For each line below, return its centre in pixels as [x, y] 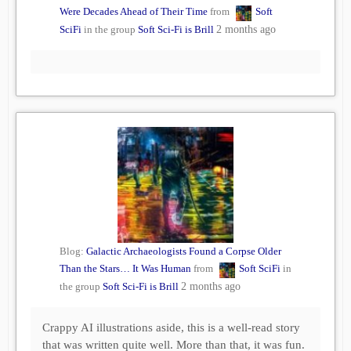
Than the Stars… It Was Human [125, 269]
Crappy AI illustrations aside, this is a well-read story [171, 328]
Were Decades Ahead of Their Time [134, 12]
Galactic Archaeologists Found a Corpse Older [184, 251]
